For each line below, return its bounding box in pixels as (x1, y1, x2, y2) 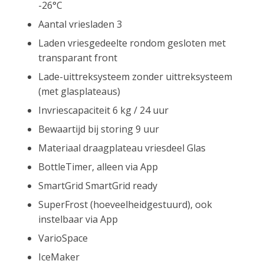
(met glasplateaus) (38, 84, 120, 98)
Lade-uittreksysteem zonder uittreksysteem (38, 70, 232, 83)
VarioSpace (38, 231, 88, 245)
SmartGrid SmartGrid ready (38, 179, 157, 192)
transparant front (38, 51, 117, 64)
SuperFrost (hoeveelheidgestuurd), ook (38, 197, 212, 211)
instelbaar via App (38, 212, 118, 226)
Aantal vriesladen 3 (38, 17, 122, 31)
